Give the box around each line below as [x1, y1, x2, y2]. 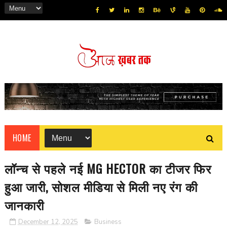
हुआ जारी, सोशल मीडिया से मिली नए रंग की [4, 177, 198, 196]
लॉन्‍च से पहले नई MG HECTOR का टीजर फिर [4, 159, 211, 178]
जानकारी [4, 196, 44, 214]
